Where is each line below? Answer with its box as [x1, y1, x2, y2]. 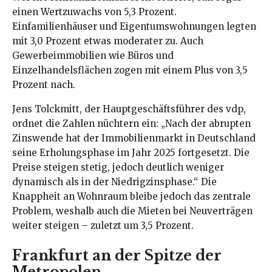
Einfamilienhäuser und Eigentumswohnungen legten [12, 20, 256, 32]
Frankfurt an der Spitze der [12, 246, 222, 264]
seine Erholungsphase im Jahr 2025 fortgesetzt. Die [12, 146, 250, 158]
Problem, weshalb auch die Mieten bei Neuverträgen [12, 205, 253, 217]
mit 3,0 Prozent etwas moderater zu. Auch [12, 35, 203, 47]
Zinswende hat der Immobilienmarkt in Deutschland [12, 132, 256, 144]
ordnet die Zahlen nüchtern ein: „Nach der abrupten [12, 117, 251, 129]
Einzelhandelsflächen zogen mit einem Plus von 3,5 [12, 64, 248, 76]
